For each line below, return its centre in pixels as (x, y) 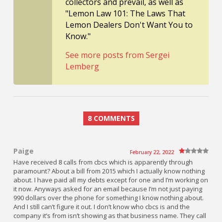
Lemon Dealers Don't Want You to (129, 25)
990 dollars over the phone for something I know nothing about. (109, 198)
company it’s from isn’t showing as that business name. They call (110, 216)
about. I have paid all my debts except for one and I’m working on (111, 180)
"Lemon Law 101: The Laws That (125, 14)
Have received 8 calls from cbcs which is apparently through (103, 162)
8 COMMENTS (111, 118)
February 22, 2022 (152, 152)
